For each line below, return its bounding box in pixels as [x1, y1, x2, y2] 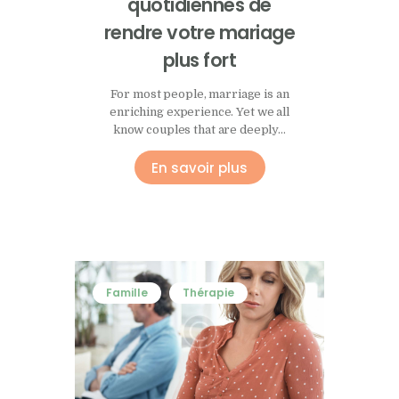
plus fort [162, 47, 237, 74]
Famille [105, 285, 148, 301]
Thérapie [182, 285, 234, 301]
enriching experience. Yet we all [110, 105, 289, 119]
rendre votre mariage [103, 20, 296, 46]
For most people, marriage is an [110, 87, 289, 102]
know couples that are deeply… [112, 123, 287, 137]
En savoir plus [151, 158, 248, 177]
